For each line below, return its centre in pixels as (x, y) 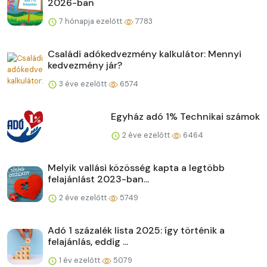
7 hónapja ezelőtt (91, 21)
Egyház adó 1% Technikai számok (185, 117)
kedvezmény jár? (85, 66)
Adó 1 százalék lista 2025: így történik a (136, 231)
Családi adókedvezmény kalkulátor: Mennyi (145, 54)
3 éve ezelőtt (83, 84)
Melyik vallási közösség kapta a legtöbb (136, 168)
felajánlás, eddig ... (88, 242)
